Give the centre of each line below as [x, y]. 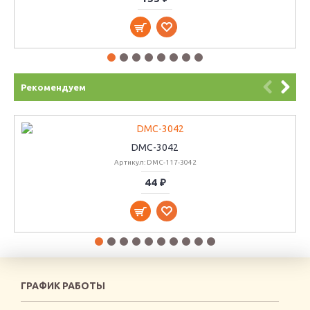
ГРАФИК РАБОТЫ [63, 286]
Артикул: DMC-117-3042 [155, 162]
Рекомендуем [53, 87]
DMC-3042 [155, 147]
